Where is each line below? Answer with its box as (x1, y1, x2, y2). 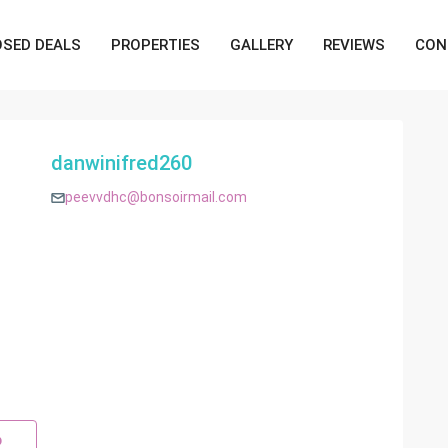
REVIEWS (322, 36, 385, 54)
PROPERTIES (110, 36, 200, 54)
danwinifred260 (51, 151, 192, 175)
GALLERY (229, 36, 293, 54)
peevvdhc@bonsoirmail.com (65, 189, 247, 205)
